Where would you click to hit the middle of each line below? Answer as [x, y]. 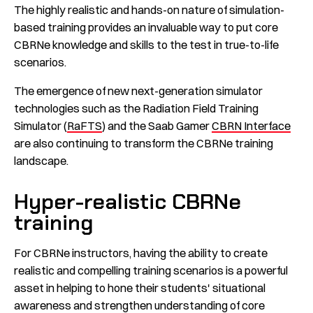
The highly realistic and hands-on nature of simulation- [149, 10]
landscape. [41, 161]
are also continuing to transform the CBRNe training [144, 144]
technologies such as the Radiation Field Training [136, 109]
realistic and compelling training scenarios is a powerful [151, 270]
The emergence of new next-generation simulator [138, 91]
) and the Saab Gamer [157, 126]
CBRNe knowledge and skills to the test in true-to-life [146, 45]
